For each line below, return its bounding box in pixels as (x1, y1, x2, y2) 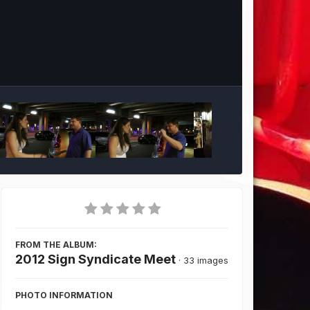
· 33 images (179, 255, 229, 266)
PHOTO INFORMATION (15, 290, 113, 300)
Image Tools (157, 55, 213, 66)
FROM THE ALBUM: (15, 239, 98, 250)
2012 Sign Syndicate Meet (15, 252, 176, 266)
